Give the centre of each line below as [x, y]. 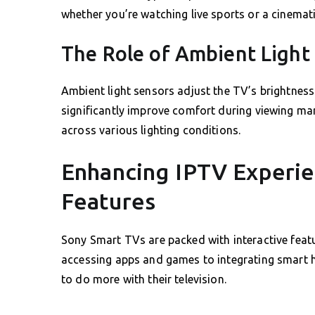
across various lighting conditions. [151, 130]
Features [109, 201]
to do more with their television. [144, 279]
